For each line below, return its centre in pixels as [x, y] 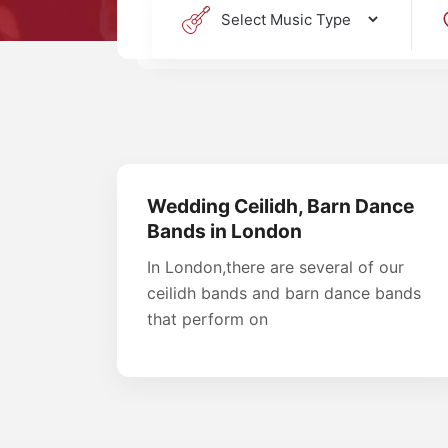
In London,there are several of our [275, 266]
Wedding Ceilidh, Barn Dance [280, 205]
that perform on [207, 318]
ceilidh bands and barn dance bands [284, 292]
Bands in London [224, 230]
